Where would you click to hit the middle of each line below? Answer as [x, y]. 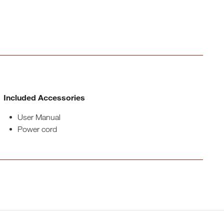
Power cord [37, 129]
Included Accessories [44, 97]
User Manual [39, 117]
